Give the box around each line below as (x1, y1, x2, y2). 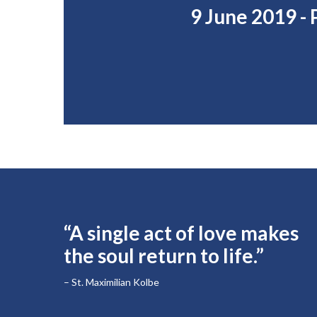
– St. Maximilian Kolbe (64, 276, 159, 288)
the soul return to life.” (64, 243, 264, 267)
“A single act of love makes (64, 221, 299, 245)
